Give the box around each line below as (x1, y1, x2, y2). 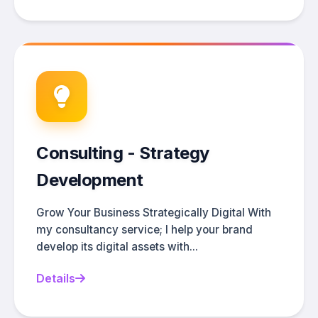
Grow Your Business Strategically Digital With (36, 205, 271, 219)
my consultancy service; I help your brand (36, 222, 253, 236)
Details (36, 270, 75, 285)
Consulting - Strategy (36, 142, 209, 163)
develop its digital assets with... (36, 239, 198, 253)
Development (36, 169, 143, 190)
